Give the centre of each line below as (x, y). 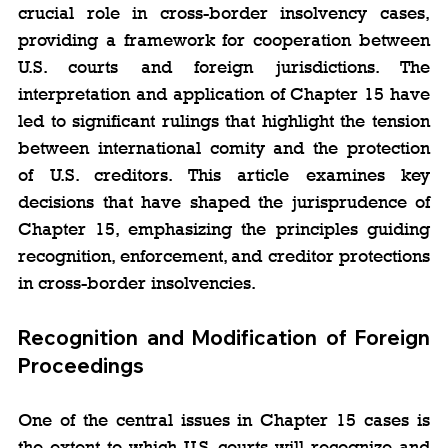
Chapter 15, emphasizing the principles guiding (224, 228)
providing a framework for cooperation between (224, 39)
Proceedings (81, 365)
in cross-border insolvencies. (137, 282)
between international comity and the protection (224, 147)
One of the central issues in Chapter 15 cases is (224, 419)
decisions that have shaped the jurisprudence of (224, 201)
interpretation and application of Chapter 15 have (224, 93)
